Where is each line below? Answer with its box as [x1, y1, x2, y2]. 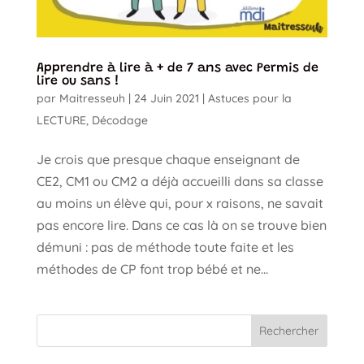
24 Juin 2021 [133, 91, 199, 106]
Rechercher [259, 323, 319, 339]
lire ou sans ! [36, 75, 119, 89]
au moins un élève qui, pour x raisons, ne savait [36, 195, 323, 212]
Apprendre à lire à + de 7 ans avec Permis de [36, 62, 318, 76]
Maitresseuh [58, 91, 125, 106]
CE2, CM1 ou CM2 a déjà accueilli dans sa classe [36, 173, 323, 190]
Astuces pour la [207, 91, 292, 106]
